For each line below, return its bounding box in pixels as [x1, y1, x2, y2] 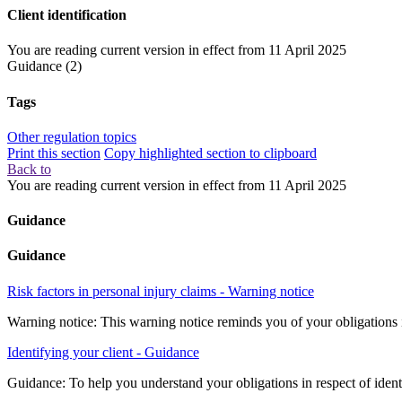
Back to [7, 161, 51, 177]
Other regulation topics [7, 128, 136, 144]
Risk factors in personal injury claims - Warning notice [7, 283, 314, 299]
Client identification [7, 7, 127, 22]
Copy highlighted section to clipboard [104, 144, 317, 161]
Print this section [7, 144, 100, 161]
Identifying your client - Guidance [7, 344, 199, 360]
